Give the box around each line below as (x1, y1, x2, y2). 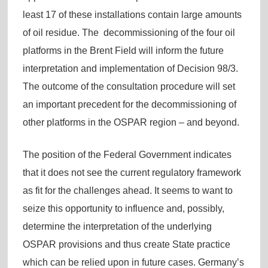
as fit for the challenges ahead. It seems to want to (22, 185, 233, 196)
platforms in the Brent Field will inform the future (22, 45, 224, 56)
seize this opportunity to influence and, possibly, (22, 203, 224, 214)
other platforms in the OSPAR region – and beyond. (22, 117, 239, 127)
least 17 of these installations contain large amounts (22, 9, 242, 20)
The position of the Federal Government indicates (22, 149, 232, 160)
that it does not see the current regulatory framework (22, 167, 241, 178)
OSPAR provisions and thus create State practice (22, 239, 230, 249)
